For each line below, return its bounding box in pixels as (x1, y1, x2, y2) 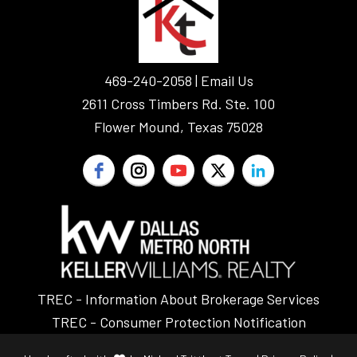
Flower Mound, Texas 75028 (94, 118, 263, 136)
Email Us (200, 72, 253, 90)
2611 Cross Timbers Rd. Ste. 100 (82, 95, 275, 113)
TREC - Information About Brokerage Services (37, 290, 320, 308)
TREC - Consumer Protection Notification (51, 313, 306, 331)
